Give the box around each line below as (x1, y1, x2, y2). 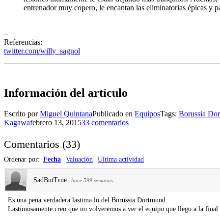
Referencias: (4, 37, 42, 46)
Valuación (66, 155, 93, 163)
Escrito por (4, 109, 40, 118)
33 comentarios (82, 118, 129, 127)
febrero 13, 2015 (30, 118, 82, 127)
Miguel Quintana (40, 109, 92, 118)
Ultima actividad (98, 155, 144, 163)
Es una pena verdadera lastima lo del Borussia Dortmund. (8, 196, 167, 204)
